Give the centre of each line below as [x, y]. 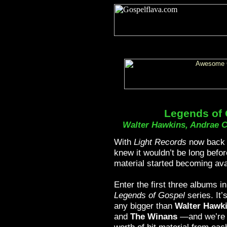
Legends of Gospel [149, 195]
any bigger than [144, 206]
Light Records [160, 142]
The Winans [154, 216]
